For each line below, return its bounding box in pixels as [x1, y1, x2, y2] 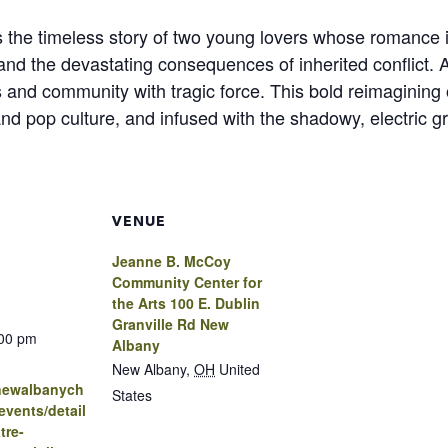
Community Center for [112, 271, 262, 292]
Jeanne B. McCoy [112, 250, 231, 271]
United [219, 358, 260, 379]
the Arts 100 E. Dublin [112, 292, 260, 313]
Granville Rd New [112, 313, 229, 334]
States [112, 384, 152, 405]
